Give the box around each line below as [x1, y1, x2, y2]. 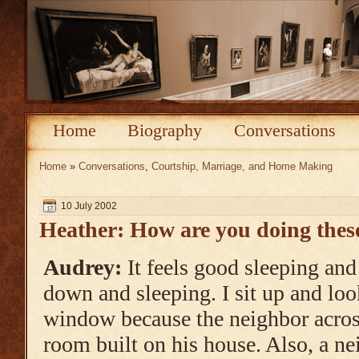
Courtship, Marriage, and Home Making [151, 160, 333, 172]
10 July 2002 [61, 200, 117, 212]
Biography [127, 120, 203, 140]
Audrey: [43, 255, 122, 280]
